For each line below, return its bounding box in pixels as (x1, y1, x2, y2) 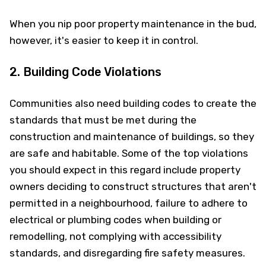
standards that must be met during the (9, 114, 197, 126)
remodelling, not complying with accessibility (9, 230, 221, 242)
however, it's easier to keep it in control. (9, 34, 198, 46)
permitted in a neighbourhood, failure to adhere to (9, 197, 248, 209)
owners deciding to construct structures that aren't (9, 180, 256, 192)
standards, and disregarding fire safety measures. (9, 247, 245, 259)
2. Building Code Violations (9, 65, 161, 79)
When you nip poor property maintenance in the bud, (9, 18, 256, 30)
